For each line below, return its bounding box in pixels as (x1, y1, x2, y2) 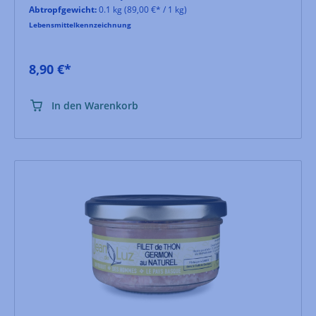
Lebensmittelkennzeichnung (29, 19, 131, 30)
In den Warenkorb (51, 98, 138, 112)
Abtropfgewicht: (29, 3, 97, 16)
